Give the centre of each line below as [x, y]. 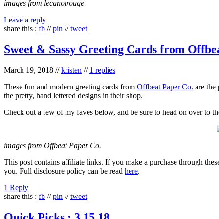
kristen [71, 70]
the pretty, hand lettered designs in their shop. [73, 96]
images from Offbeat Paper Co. [53, 146]
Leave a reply [25, 20]
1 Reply [16, 188]
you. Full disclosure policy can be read [64, 171]
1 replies [102, 70]
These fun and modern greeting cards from [70, 87]
